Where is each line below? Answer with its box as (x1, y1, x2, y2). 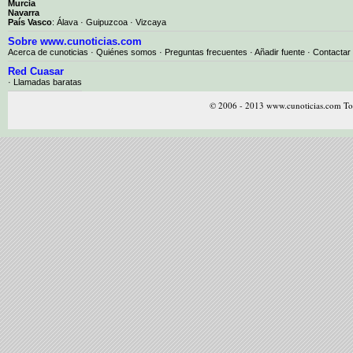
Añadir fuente (255, 46, 305, 57)
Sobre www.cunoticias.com (8, 35, 142, 47)
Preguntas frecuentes (165, 46, 247, 57)
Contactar (313, 46, 351, 57)
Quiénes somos (96, 46, 157, 57)
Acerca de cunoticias (8, 46, 88, 57)
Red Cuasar (8, 65, 64, 77)
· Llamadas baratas (8, 76, 82, 87)
